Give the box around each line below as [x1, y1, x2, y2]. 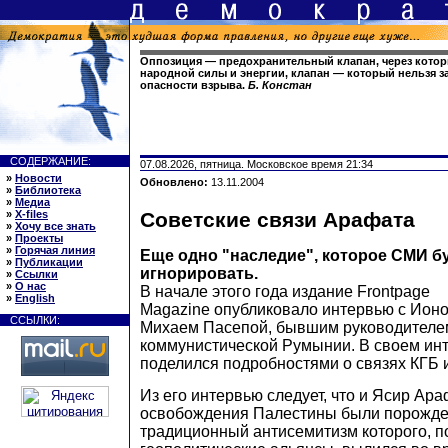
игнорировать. [140, 265, 258, 283]
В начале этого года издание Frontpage [140, 283, 430, 301]
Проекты [15, 232, 63, 244]
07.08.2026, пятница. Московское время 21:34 [140, 158, 373, 170]
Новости [15, 172, 62, 184]
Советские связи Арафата [140, 208, 415, 232]
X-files [15, 208, 48, 220]
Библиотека [15, 184, 81, 196]
